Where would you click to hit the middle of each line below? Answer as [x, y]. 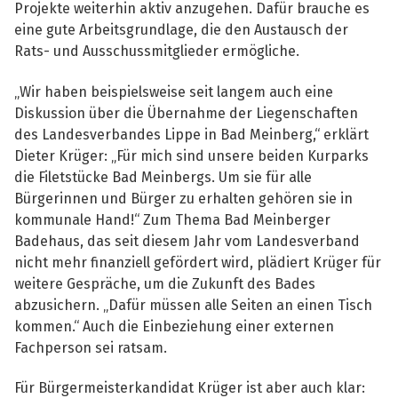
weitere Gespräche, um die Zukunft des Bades [165, 283]
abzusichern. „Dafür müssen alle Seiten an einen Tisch [193, 305]
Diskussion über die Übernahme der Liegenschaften [186, 113]
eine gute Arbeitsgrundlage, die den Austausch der [181, 30]
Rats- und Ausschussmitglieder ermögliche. [157, 52]
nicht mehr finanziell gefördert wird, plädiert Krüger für [198, 262]
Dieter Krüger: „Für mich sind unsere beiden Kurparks [191, 155]
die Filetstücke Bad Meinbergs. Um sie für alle [163, 177]
